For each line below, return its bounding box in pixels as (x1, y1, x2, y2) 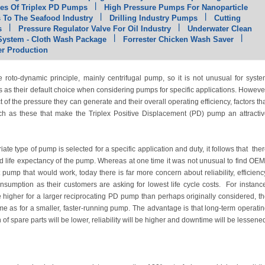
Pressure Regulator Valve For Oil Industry (18, 24, 171, 33)
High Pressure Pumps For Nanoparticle (104, 3, 248, 12)
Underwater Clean (188, 24, 252, 33)
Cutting (214, 14, 241, 22)
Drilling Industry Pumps (109, 14, 198, 22)
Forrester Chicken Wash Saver (123, 35, 234, 44)
